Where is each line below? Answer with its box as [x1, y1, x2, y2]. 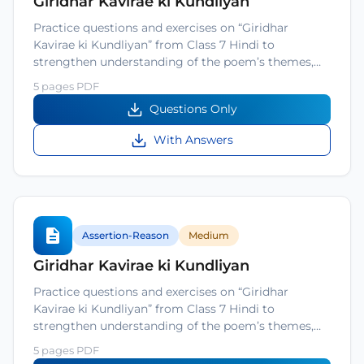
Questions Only [149, 102, 237, 116]
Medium [188, 229, 229, 241]
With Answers [154, 132, 233, 147]
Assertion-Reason [82, 229, 169, 241]
